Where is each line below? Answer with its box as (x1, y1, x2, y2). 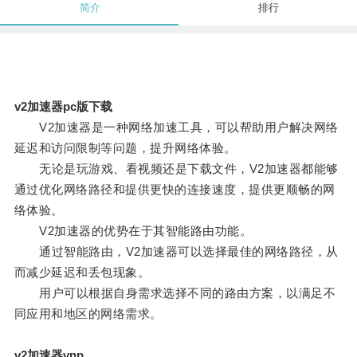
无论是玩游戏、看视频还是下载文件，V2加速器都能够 (14, 162, 339, 176)
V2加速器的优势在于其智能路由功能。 (14, 224, 253, 238)
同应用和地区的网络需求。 (14, 307, 163, 321)
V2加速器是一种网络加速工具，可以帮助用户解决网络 (14, 120, 339, 135)
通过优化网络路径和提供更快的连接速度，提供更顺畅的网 (14, 182, 335, 197)
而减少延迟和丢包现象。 (14, 265, 151, 280)
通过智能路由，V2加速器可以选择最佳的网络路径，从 (14, 245, 339, 259)
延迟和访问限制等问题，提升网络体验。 (14, 141, 237, 155)
